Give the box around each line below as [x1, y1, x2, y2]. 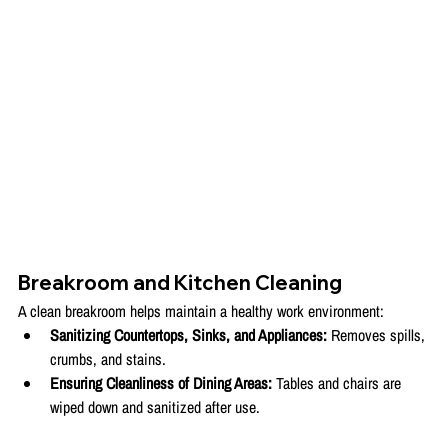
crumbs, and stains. [50, 347, 166, 370]
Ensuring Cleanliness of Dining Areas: [50, 371, 272, 394]
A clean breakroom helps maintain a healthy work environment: [18, 299, 384, 322]
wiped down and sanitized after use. [50, 395, 260, 418]
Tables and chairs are [272, 371, 405, 394]
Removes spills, [327, 323, 429, 346]
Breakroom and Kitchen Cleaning [18, 269, 342, 295]
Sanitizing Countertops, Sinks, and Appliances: [50, 323, 327, 346]
